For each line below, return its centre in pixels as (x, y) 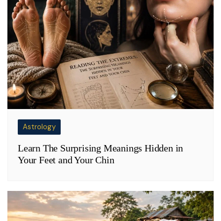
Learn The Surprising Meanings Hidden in (101, 148)
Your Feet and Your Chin (66, 160)
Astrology (39, 127)
